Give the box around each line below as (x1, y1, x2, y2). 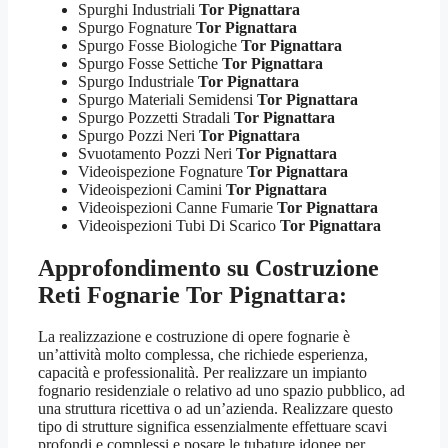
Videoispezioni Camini (78, 180, 226, 198)
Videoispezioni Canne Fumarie (78, 198, 277, 216)
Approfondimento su (38, 254, 255, 281)
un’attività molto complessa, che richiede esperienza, (38, 346, 368, 364)
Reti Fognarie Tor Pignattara (38, 281, 339, 308)
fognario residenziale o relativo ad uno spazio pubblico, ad (38, 382, 405, 400)
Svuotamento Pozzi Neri (78, 144, 236, 162)
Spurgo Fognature (78, 18, 196, 36)
